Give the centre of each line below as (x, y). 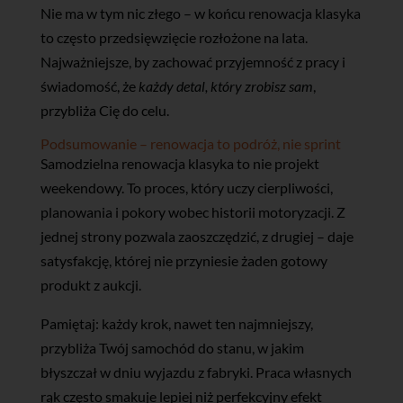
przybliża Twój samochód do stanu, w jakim (172, 347)
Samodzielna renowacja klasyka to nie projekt (179, 163)
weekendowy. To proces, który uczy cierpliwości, (186, 187)
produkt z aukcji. (90, 284)
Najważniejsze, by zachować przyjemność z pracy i (193, 61)
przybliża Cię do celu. (104, 110)
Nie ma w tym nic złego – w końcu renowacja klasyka (200, 13)
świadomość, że (89, 85)
